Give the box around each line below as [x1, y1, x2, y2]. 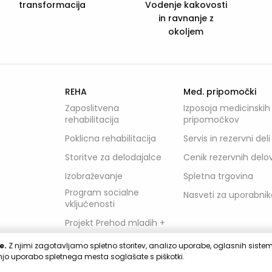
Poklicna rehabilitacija [64, 132, 156, 144]
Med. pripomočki [183, 85, 256, 98]
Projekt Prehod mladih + [64, 216, 165, 229]
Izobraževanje [64, 169, 123, 182]
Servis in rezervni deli [183, 132, 270, 144]
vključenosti [64, 197, 115, 210]
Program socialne [64, 186, 139, 199]
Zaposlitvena [64, 101, 119, 114]
